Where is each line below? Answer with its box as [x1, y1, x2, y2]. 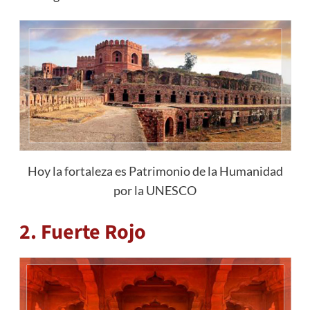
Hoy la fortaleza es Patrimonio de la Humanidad [27, 163, 283, 179]
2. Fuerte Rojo [19, 217, 146, 248]
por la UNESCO [113, 183, 197, 199]
